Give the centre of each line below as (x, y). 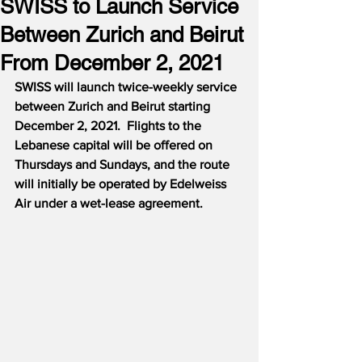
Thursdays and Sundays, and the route (124, 164)
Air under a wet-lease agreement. (109, 203)
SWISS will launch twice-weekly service (127, 87)
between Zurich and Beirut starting (114, 106)
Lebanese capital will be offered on (115, 145)
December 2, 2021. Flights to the (109, 126)
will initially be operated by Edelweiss (122, 184)
